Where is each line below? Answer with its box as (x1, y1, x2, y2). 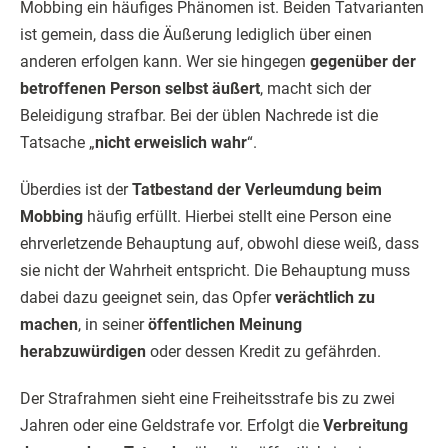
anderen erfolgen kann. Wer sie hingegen (20, 52, 310, 71)
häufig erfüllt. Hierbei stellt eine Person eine (83, 207, 391, 226)
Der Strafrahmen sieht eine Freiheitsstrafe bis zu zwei (20, 389, 395, 408)
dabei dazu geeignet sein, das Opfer (20, 288, 275, 307)
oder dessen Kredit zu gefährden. (146, 342, 381, 361)
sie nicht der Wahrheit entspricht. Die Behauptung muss (20, 261, 410, 280)
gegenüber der (310, 52, 416, 71)
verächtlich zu (275, 288, 375, 307)
